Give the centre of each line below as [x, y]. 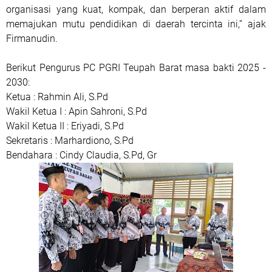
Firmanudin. [32, 39]
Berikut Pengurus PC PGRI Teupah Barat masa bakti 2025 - [136, 68]
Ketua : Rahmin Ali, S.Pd [57, 97]
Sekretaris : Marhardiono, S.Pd [70, 141]
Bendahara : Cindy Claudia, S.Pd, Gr [81, 155]
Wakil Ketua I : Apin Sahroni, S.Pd [76, 111]
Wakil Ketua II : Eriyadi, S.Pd [65, 126]
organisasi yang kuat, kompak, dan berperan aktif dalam [136, 9]
